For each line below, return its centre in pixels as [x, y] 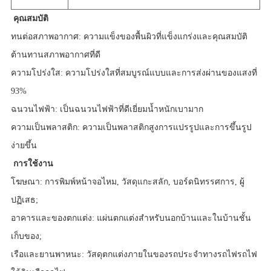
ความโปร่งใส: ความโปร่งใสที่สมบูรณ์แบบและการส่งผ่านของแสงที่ [134, 73]
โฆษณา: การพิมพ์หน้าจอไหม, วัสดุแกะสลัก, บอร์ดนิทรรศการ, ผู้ [127, 182]
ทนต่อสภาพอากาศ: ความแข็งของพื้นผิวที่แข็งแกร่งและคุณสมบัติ [129, 37]
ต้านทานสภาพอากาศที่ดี [55, 55]
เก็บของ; [26, 237]
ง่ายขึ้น [24, 146]
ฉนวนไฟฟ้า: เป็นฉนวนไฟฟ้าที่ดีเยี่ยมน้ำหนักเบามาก [107, 109]
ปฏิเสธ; [24, 200]
